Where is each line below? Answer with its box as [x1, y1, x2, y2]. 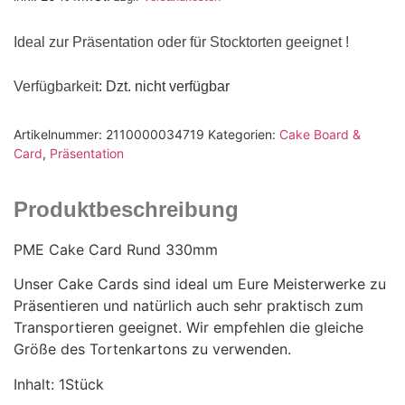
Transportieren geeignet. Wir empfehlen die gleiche [14, 318, 363, 337]
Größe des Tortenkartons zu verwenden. [14, 340, 291, 359]
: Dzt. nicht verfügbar [99, 78, 230, 94]
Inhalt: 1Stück [14, 374, 104, 393]
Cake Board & [279, 127, 361, 143]
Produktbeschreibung [14, 197, 239, 222]
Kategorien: [208, 127, 279, 143]
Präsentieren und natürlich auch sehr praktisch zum [14, 297, 363, 316]
